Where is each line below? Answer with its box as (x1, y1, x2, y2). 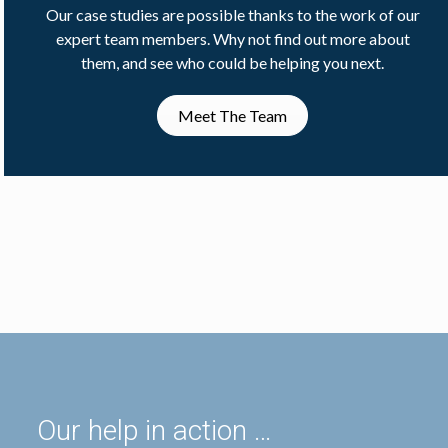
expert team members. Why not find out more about (55, 28, 410, 48)
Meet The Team (178, 105, 288, 125)
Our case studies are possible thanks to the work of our (45, 4, 420, 24)
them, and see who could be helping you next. (81, 52, 385, 72)
